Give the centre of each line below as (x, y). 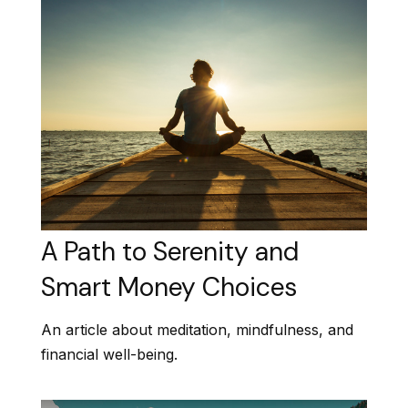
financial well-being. (109, 354)
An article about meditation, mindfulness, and (197, 329)
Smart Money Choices (169, 287)
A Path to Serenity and (170, 251)
